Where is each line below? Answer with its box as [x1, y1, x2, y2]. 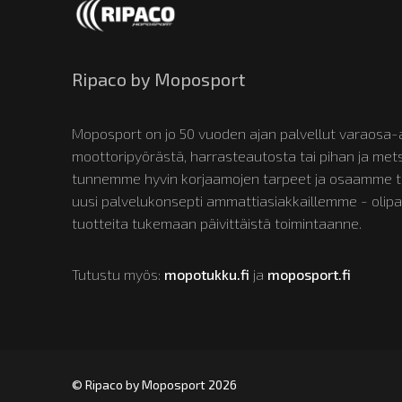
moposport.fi [267, 266, 351, 283]
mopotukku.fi [164, 266, 249, 283]
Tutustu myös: [72, 266, 164, 283]
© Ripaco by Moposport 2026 [72, 377, 237, 393]
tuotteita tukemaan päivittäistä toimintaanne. [72, 214, 362, 232]
